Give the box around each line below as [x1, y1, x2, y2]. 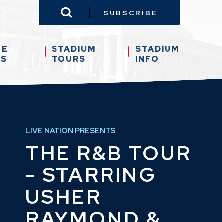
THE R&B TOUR [25, 139, 192, 166]
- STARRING [25, 161, 157, 188]
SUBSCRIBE [103, 8, 158, 17]
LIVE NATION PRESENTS [25, 125, 115, 136]
